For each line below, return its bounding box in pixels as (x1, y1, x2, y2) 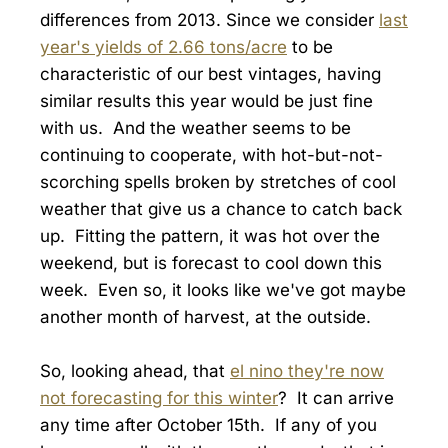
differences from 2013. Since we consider (40, 9, 379, 30)
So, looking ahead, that (40, 361, 230, 382)
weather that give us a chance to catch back (40, 198, 402, 219)
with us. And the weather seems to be (40, 117, 351, 138)
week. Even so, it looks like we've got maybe (40, 279, 406, 300)
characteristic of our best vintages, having (40, 63, 381, 84)
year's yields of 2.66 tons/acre (40, 36, 287, 57)
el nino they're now (230, 361, 384, 382)
